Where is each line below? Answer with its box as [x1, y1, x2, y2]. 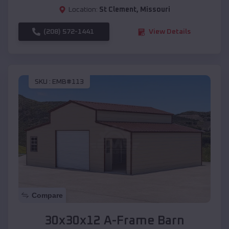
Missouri [140, 6, 170, 14]
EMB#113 [52, 78, 84, 85]
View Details [149, 28, 191, 36]
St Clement [99, 6, 136, 14]
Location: [68, 6, 98, 14]
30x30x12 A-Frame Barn [44, 215, 185, 227]
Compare [32, 191, 63, 200]
